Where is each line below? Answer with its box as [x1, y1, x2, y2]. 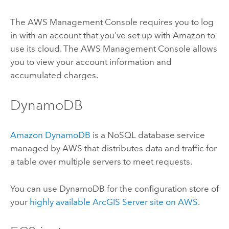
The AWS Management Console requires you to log [10, 16, 214, 27]
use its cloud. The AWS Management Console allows [10, 43, 217, 54]
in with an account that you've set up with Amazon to [10, 30, 215, 40]
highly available [29, 196, 93, 207]
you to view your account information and [10, 56, 172, 67]
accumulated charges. [10, 70, 98, 80]
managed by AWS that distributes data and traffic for [10, 143, 217, 154]
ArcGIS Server [92, 196, 148, 207]
